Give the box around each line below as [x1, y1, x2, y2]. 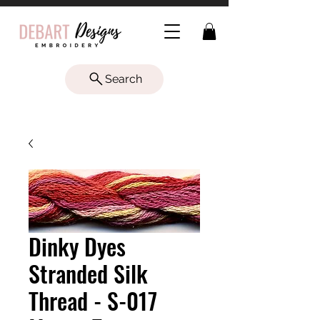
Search [104, 72, 142, 86]
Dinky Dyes [29, 229, 126, 263]
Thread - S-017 [29, 283, 157, 317]
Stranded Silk [29, 256, 148, 290]
